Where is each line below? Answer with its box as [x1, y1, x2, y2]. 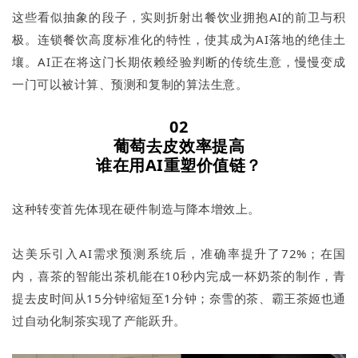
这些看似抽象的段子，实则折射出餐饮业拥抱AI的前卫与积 [12, 9, 346, 26]
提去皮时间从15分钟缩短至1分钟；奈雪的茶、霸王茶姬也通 [12, 290, 346, 307]
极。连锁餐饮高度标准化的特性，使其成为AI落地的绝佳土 [12, 31, 346, 48]
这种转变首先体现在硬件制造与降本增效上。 [12, 201, 261, 217]
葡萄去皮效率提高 [104, 135, 254, 157]
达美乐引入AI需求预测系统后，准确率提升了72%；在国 [12, 245, 346, 262]
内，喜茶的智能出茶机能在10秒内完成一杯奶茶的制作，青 [12, 268, 346, 284]
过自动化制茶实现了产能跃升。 [12, 312, 186, 329]
